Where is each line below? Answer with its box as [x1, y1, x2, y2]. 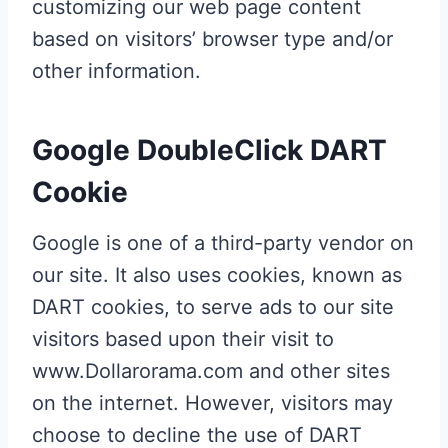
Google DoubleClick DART [32, 132, 387, 167]
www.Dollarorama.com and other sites [32, 358, 390, 383]
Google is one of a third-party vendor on [32, 230, 414, 255]
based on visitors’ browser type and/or [32, 26, 393, 51]
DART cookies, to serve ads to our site [32, 294, 394, 319]
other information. [32, 58, 201, 83]
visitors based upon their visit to [32, 326, 334, 351]
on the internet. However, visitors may [32, 390, 393, 415]
